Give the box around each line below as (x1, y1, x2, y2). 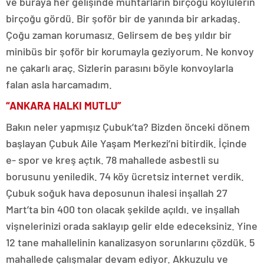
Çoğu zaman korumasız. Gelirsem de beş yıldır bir (6, 28, 232, 42)
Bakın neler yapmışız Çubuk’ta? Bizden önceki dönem (6, 120, 250, 134)
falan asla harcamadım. (6, 78, 112, 91)
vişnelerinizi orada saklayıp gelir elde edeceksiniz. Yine (6, 219, 258, 233)
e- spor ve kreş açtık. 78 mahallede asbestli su (6, 153, 219, 167)
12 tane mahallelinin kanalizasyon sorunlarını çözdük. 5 (6, 236, 255, 249)
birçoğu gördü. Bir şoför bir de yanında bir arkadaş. (6, 12, 240, 25)
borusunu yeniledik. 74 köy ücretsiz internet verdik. (6, 170, 244, 183)
